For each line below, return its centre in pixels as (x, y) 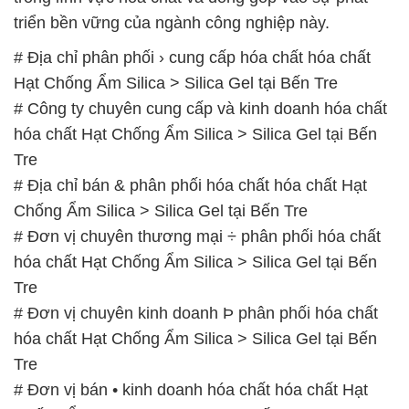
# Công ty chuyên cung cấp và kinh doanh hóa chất (200, 108)
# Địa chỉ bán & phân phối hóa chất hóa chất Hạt (190, 185)
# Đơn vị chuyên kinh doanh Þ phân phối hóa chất (196, 313)
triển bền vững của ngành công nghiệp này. (172, 22)
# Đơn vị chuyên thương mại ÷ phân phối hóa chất (197, 236)
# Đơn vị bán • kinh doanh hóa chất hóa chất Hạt (191, 389)
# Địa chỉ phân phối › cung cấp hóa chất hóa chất (192, 57)
